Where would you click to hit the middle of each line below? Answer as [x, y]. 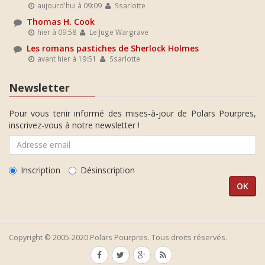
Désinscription [108, 170]
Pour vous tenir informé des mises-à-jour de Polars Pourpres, [132, 113]
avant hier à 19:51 [66, 59]
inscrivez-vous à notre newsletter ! [74, 125]
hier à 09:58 [56, 32]
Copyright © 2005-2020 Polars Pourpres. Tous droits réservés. [118, 237]
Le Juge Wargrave [118, 32]
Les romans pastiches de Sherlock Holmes [113, 48]
